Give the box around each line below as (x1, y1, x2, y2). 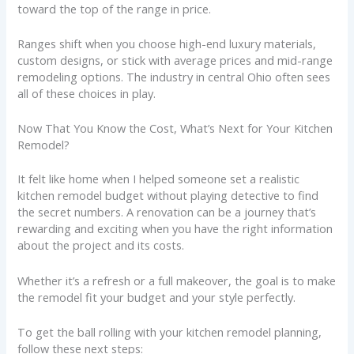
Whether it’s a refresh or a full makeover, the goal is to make (17, 272, 337, 288)
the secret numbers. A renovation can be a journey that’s (17, 204, 317, 220)
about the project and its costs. (17, 237, 185, 254)
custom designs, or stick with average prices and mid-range (17, 51, 333, 68)
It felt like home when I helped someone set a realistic (17, 171, 300, 187)
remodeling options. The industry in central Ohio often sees (17, 68, 331, 85)
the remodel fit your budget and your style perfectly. (17, 288, 296, 305)
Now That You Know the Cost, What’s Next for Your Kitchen (17, 120, 333, 137)
